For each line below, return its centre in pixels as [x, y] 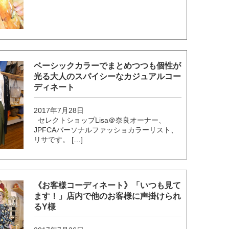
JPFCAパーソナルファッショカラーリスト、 [106, 130]
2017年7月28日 [59, 110]
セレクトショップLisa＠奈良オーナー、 [100, 120]
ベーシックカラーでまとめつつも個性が [108, 65]
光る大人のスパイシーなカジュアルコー [108, 76]
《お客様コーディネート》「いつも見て [108, 186]
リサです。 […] [59, 139]
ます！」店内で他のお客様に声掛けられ [108, 196]
